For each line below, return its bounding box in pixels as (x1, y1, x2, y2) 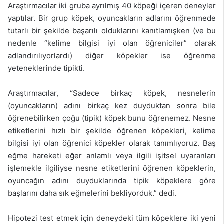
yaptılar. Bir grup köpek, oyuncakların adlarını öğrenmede (8, 13, 216, 23)
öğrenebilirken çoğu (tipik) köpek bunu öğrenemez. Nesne (8, 113, 216, 123)
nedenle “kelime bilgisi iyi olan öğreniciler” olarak (8, 38, 216, 48)
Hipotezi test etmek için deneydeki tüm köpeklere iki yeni (8, 213, 216, 223)
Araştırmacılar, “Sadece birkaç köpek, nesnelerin (8, 88, 216, 98)
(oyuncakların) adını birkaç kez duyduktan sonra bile (8, 100, 216, 110)
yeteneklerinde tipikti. (8, 63, 85, 73)
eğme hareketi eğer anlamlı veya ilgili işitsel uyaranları (8, 150, 216, 160)
